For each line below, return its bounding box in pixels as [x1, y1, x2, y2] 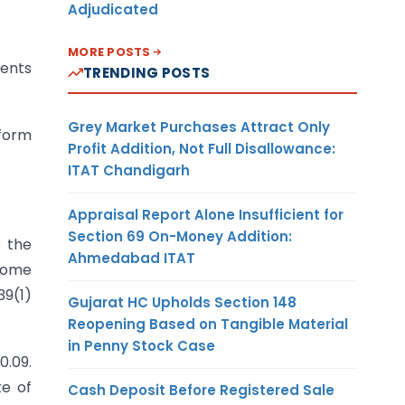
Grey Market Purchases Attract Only [68, 117, 330, 137]
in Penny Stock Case [68, 335, 215, 355]
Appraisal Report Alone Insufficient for [68, 204, 344, 224]
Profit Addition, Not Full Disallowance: [68, 138, 335, 158]
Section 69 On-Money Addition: [68, 226, 292, 246]
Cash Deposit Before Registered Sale [68, 380, 334, 400]
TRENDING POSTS [83, 62, 211, 82]
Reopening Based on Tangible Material [68, 314, 348, 334]
